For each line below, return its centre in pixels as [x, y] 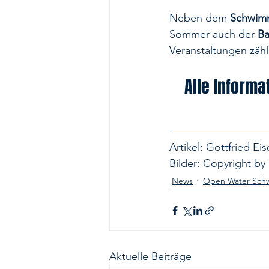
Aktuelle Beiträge [150, 257]
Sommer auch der [213, 35]
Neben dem [200, 18]
